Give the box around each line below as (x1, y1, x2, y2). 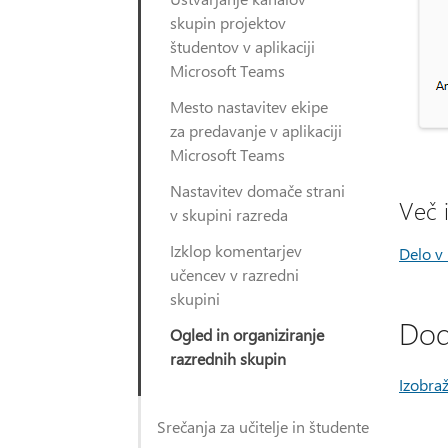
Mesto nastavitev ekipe (170, 96, 328, 117)
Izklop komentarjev (170, 240, 302, 261)
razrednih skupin (170, 348, 286, 369)
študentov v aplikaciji (170, 36, 315, 57)
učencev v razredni (170, 264, 299, 285)
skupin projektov (170, 12, 286, 33)
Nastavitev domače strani (170, 180, 345, 201)
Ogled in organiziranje (170, 324, 324, 345)
